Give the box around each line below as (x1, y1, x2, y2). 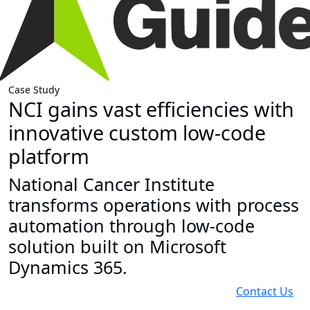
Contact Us (236, 284, 293, 300)
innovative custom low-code (8, 119, 266, 147)
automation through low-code (8, 214, 255, 238)
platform (8, 143, 89, 170)
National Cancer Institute (8, 172, 215, 197)
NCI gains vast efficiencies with (8, 95, 294, 123)
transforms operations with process (8, 193, 299, 217)
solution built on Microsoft (8, 235, 226, 259)
